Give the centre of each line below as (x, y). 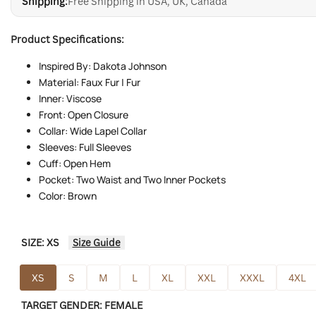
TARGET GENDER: (62, 305)
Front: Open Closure (84, 115)
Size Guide (96, 243)
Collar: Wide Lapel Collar (93, 131)
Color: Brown (68, 196)
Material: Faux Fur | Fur (90, 83)
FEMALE (123, 305)
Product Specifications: (67, 39)
